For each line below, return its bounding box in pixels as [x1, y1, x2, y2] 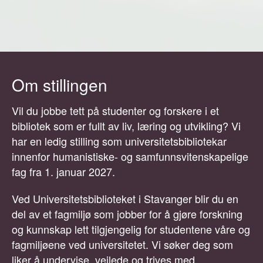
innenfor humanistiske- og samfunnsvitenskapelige [12, 149, 248, 164]
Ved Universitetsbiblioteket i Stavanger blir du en [12, 191, 238, 207]
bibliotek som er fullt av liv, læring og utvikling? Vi [12, 118, 241, 134]
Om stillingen [12, 73, 107, 97]
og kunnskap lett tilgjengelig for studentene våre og [12, 221, 250, 237]
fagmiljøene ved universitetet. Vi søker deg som [12, 237, 233, 252]
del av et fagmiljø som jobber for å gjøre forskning [12, 206, 242, 222]
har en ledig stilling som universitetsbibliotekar [12, 133, 227, 149]
